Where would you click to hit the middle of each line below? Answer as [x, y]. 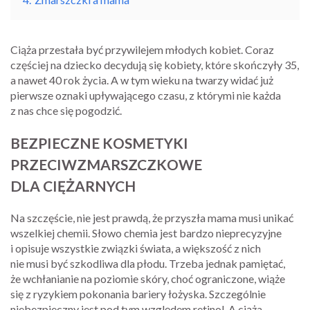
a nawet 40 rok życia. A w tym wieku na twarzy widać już [142, 80]
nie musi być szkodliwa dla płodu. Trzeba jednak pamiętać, [148, 263]
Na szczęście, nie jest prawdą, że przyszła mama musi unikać [152, 217]
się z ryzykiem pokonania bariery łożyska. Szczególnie [138, 293]
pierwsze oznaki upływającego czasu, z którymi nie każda [146, 95]
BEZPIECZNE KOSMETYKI [99, 143]
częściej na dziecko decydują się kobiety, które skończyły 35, [155, 64]
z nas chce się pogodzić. [66, 110]
